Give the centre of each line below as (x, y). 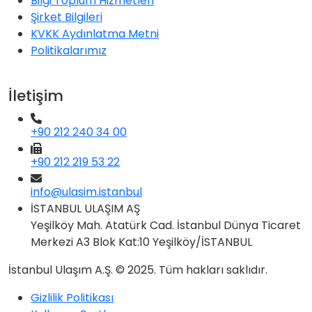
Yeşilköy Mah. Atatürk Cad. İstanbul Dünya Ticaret (166, 226)
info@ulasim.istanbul (86, 192)
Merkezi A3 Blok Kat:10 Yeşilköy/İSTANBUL (141, 242)
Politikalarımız (69, 51)
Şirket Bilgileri (67, 17)
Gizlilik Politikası (72, 298)
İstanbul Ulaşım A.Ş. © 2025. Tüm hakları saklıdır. (138, 270)
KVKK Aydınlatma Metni (95, 34)
